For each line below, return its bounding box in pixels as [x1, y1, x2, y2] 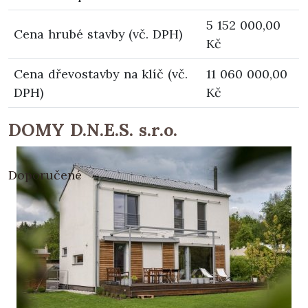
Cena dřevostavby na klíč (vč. [14, 65, 188, 82]
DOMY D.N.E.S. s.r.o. [8, 118, 177, 141]
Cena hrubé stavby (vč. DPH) [14, 25, 183, 42]
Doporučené [8, 166, 82, 183]
